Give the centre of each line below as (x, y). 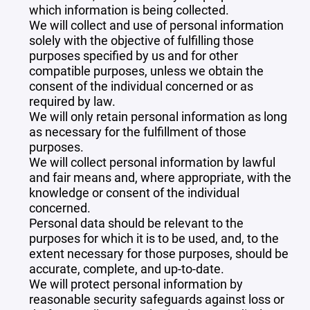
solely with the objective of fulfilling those (142, 40)
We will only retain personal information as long (158, 116)
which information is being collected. (129, 10)
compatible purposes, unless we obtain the (146, 71)
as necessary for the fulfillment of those (138, 131)
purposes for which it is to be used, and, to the (154, 238)
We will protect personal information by (136, 284)
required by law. (72, 101)
